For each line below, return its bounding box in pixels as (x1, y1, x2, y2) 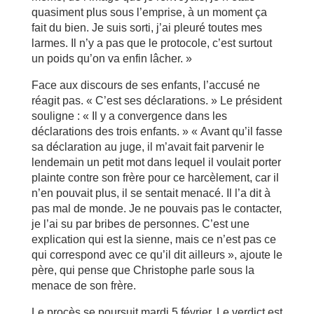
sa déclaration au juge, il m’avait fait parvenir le (31, 140, 264, 153)
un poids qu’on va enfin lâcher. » (31, 52, 192, 64)
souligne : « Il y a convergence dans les (31, 109, 227, 122)
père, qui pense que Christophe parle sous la (31, 264, 254, 276)
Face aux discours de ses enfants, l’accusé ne (31, 78, 260, 91)
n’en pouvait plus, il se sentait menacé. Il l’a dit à (31, 186, 271, 199)
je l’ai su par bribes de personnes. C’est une (31, 217, 250, 230)
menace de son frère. (31, 279, 136, 292)
